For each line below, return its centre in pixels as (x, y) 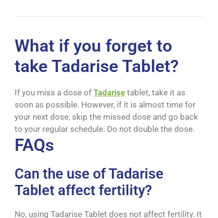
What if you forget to (93, 46)
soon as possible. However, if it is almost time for (105, 105)
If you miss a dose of (54, 93)
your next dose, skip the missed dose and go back (106, 117)
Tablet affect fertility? (83, 191)
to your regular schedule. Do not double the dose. (105, 129)
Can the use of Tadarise (89, 174)
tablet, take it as (155, 93)
